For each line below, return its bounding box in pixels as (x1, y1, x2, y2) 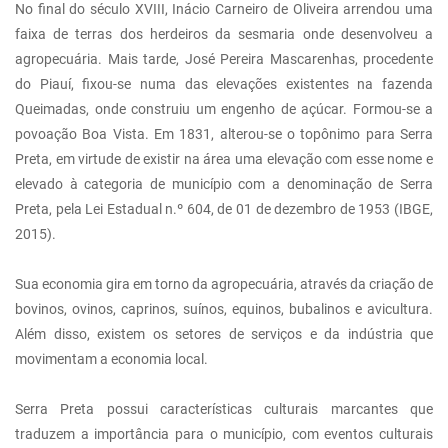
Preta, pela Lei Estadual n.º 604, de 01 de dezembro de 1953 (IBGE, (15, 201, 433, 217)
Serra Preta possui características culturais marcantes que (15, 401, 433, 417)
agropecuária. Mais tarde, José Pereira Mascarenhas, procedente (15, 51, 433, 67)
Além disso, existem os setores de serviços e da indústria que (15, 326, 433, 342)
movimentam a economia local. (15, 351, 208, 367)
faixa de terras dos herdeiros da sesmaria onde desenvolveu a (15, 26, 433, 42)
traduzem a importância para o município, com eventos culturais (15, 426, 433, 442)
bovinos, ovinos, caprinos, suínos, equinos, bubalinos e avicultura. (15, 301, 433, 317)
